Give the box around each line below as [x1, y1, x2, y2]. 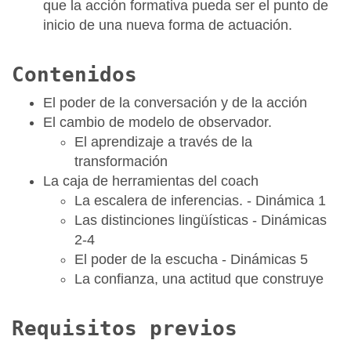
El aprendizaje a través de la [74, 134, 252, 150]
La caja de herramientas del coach [43, 173, 259, 189]
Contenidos [12, 63, 137, 86]
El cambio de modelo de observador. [43, 114, 272, 130]
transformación [74, 154, 168, 169]
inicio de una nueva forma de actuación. [43, 17, 292, 33]
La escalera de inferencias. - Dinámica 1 [74, 193, 326, 208]
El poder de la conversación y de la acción [43, 95, 307, 110]
